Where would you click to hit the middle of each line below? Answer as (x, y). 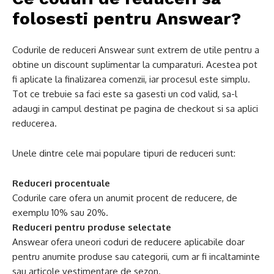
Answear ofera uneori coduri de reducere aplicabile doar (128, 242)
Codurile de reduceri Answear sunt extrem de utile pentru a (136, 50)
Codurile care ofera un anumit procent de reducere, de (125, 198)
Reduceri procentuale (61, 183)
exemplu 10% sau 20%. (60, 213)
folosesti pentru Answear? (127, 19)
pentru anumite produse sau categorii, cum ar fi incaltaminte (136, 257)
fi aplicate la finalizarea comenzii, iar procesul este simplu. (131, 79)
